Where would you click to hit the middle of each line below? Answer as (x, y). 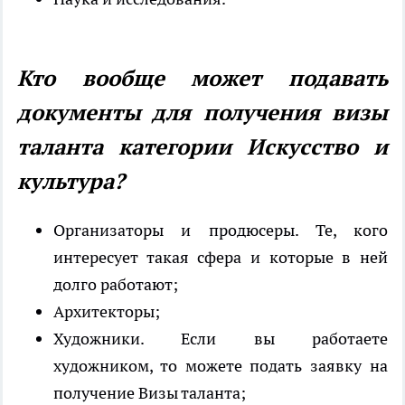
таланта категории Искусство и (202, 146)
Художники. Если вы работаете (221, 338)
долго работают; (116, 284)
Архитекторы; (107, 311)
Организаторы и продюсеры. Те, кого (221, 230)
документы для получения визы (202, 112)
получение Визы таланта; (150, 392)
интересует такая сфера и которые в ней (221, 257)
